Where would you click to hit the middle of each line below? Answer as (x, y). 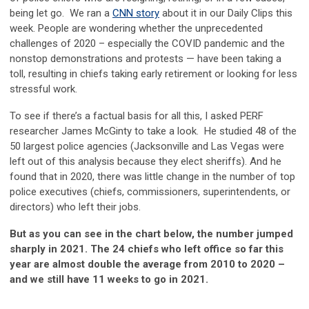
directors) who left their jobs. (77, 207)
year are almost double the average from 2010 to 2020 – (147, 265)
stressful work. (43, 89)
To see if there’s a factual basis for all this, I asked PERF (137, 116)
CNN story (136, 13)
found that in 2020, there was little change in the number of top (152, 177)
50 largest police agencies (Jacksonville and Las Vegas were (147, 147)
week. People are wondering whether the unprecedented (136, 29)
